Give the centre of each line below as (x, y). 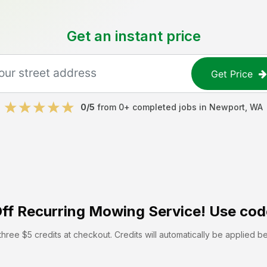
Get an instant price (133, 36)
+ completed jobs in (167, 107)
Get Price (232, 74)
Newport (227, 107)
